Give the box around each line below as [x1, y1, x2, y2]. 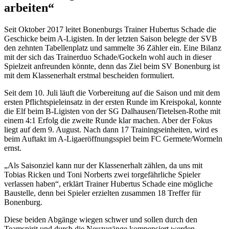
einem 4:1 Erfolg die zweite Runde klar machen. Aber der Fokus [4, 116, 212, 125]
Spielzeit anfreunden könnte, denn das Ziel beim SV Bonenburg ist [4, 61, 220, 71]
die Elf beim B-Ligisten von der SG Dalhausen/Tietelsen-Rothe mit [4, 106, 220, 116]
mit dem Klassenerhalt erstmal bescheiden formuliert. [4, 71, 174, 80]
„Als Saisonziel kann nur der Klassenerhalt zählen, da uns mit [4, 161, 202, 170]
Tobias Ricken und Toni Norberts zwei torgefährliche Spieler [4, 170, 200, 179]
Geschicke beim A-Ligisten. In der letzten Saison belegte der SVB [4, 34, 217, 43]
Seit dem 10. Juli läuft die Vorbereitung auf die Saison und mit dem [4, 88, 220, 97]
